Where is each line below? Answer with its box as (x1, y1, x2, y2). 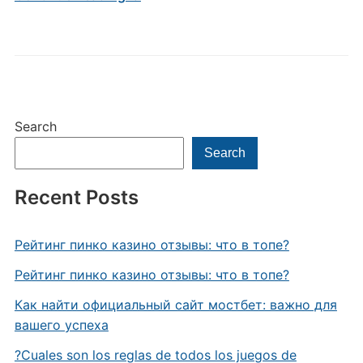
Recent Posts (14, 186, 139, 209)
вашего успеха (14, 317, 109, 333)
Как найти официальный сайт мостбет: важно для (14, 297, 337, 313)
